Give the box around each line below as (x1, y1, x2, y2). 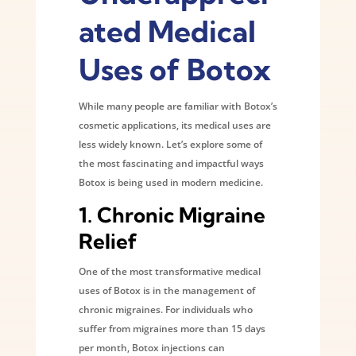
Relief (78, 227, 137, 254)
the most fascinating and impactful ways (78, 156, 264, 170)
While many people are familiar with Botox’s (78, 99, 277, 113)
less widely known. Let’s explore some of (78, 137, 262, 151)
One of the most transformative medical (78, 264, 261, 278)
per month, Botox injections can (78, 340, 225, 354)
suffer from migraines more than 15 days (78, 321, 265, 335)
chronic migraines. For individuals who (78, 302, 253, 316)
